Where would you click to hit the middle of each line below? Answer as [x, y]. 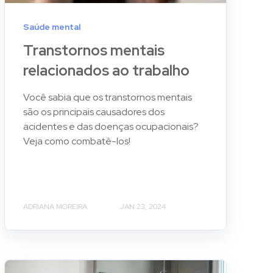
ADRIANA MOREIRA [55, 206]
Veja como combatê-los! [76, 141]
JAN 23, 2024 [143, 206]
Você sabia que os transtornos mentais [107, 97]
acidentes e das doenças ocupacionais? [111, 126]
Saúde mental [51, 27]
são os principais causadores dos [94, 112]
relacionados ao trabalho [106, 70]
